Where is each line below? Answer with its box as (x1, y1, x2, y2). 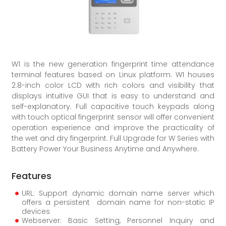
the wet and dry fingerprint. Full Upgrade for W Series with (12, 133, 214, 144)
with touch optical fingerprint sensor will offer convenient (12, 112, 214, 123)
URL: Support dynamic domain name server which (22, 188, 214, 199)
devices (22, 206, 50, 217)
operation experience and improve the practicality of (12, 123, 214, 133)
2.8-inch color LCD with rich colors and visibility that (12, 80, 214, 91)
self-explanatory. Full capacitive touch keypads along (12, 101, 214, 112)
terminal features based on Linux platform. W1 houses (12, 70, 214, 80)
